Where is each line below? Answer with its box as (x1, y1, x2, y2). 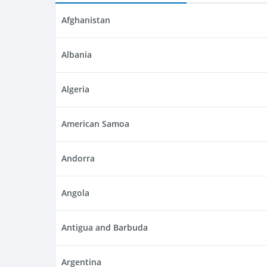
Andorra (61, 153, 95, 164)
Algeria (61, 83, 89, 95)
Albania (61, 49, 92, 61)
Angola (61, 187, 89, 199)
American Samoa (61, 118, 129, 130)
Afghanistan (61, 14, 110, 26)
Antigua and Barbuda (61, 222, 148, 234)
